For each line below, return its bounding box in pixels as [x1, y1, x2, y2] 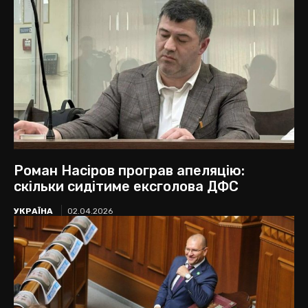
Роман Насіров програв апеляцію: [14, 162, 245, 179]
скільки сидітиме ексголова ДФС [14, 177, 239, 195]
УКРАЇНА [14, 206, 53, 216]
